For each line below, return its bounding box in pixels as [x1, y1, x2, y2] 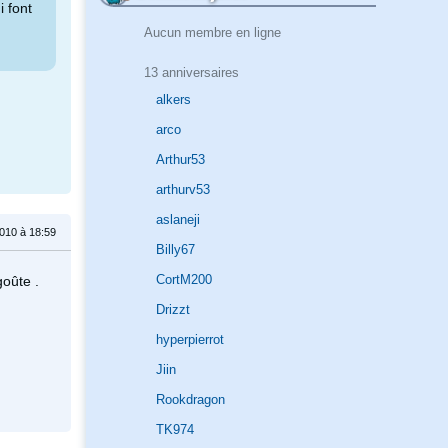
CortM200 [156, 272, 212, 288]
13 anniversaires [143, 64, 239, 80]
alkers [156, 92, 191, 108]
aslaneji [156, 212, 200, 228]
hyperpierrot [156, 332, 224, 348]
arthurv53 [156, 182, 210, 198]
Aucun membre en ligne [143, 24, 281, 40]
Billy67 [156, 242, 195, 258]
